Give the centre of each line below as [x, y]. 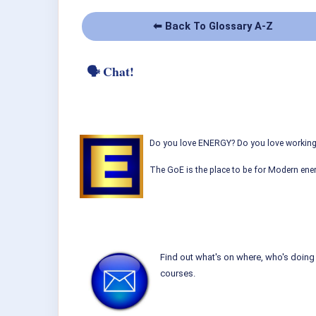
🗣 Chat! [110, 72]
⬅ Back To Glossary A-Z [213, 26]
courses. [178, 273]
